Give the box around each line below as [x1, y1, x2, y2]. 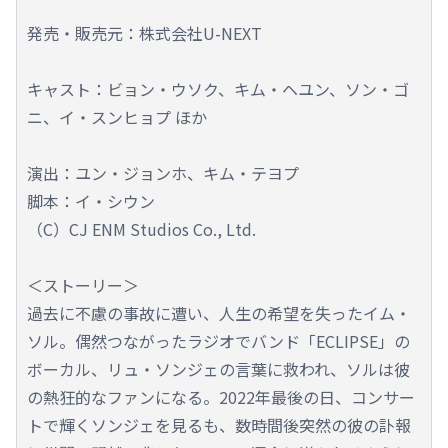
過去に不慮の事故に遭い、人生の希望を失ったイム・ [27, 300, 411, 325]
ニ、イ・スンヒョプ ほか [27, 104, 207, 129]
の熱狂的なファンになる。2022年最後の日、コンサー [27, 384, 415, 409]
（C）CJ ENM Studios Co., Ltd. [27, 216, 256, 241]
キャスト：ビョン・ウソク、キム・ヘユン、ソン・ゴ [27, 76, 409, 101]
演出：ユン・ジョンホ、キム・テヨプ [27, 160, 299, 185]
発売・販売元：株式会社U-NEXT [27, 20, 262, 45]
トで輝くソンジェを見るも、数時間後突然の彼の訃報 [27, 412, 411, 437]
